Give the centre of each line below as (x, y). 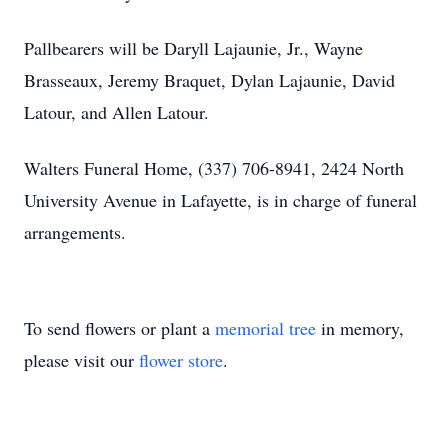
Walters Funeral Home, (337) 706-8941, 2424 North (214, 168)
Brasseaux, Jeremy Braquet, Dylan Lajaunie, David (209, 80)
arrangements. (75, 232)
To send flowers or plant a (119, 328)
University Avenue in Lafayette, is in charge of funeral (220, 200)
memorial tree (265, 328)
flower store (181, 360)
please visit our (81, 360)
